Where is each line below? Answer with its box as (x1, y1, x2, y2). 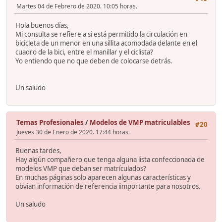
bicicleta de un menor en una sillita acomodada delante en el (15, 38, 197, 48)
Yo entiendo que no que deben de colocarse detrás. (15, 56, 172, 65)
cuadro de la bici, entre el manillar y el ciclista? (15, 47, 153, 56)
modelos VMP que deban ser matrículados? (15, 164, 146, 173)
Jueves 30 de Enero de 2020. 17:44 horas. (16, 128, 130, 137)
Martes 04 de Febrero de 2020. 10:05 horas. (16, 2, 137, 11)
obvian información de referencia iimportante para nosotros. (15, 182, 201, 191)
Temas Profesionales (16, 118, 84, 127)
